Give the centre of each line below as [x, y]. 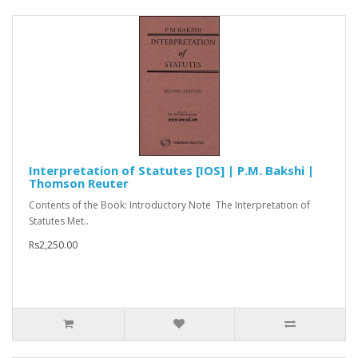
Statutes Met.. [59, 221]
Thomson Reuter [79, 183]
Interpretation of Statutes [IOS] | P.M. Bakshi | [171, 171]
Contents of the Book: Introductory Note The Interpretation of [169, 205]
